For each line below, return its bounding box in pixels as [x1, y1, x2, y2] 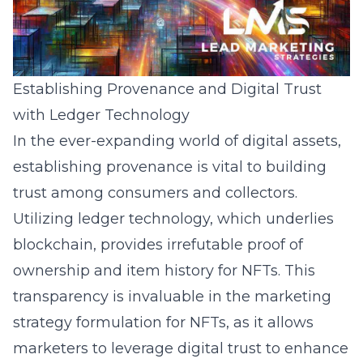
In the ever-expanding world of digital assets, [13, 132, 341, 150]
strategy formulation [13, 314, 162, 331]
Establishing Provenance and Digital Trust [13, 80, 322, 98]
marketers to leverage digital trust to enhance [13, 340, 348, 357]
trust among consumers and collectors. [13, 184, 297, 202]
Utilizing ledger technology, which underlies [13, 210, 334, 228]
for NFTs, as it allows [162, 314, 314, 331]
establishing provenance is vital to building [13, 158, 327, 176]
